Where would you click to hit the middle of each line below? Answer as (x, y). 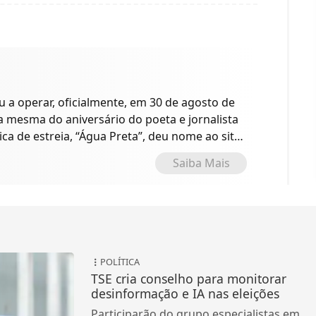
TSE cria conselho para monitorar (188, 279)
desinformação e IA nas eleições (185, 294)
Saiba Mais (201, 163)
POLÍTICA (120, 262)
